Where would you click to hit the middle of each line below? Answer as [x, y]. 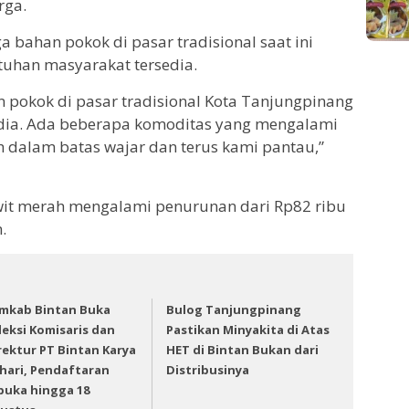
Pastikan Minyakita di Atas [248, 329]
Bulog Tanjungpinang [234, 309]
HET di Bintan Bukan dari [243, 349]
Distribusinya [208, 369]
